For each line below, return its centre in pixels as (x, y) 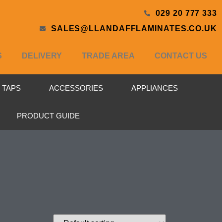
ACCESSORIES (76, 88)
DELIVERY (42, 55)
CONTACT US (181, 55)
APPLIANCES (155, 88)
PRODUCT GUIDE (49, 116)
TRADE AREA (108, 55)
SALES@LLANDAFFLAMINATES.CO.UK (134, 28)
